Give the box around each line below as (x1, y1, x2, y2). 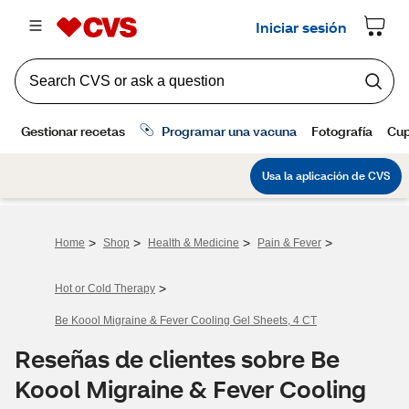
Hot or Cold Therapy (55, 282, 155, 295)
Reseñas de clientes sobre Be (15, 343, 340, 374)
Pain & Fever (257, 236, 321, 249)
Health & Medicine (148, 236, 239, 249)
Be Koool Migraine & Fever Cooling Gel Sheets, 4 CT (55, 314, 317, 327)
